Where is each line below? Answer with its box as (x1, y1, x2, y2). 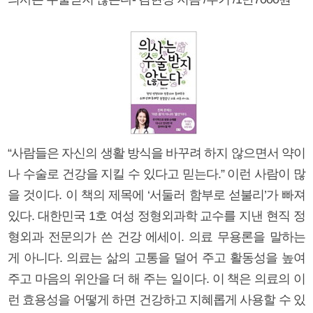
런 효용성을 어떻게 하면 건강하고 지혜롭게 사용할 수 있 (8, 292, 305, 307)
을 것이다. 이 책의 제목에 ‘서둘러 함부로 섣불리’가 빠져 (8, 187, 305, 202)
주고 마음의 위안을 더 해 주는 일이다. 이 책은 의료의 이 (8, 271, 305, 286)
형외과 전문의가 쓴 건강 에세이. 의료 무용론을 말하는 (8, 229, 305, 244)
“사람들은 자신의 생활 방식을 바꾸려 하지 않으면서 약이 (8, 145, 305, 160)
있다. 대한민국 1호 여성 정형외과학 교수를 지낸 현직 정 (8, 208, 305, 223)
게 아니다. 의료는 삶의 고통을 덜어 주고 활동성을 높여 (8, 250, 305, 265)
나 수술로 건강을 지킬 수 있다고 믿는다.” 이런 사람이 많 (8, 166, 305, 181)
